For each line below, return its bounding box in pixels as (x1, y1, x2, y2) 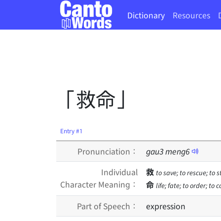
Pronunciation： (77, 145, 138, 157)
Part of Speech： (77, 200, 138, 212)
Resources (173, 9, 210, 21)
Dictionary (127, 9, 165, 21)
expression (146, 200, 185, 212)
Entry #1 (60, 126, 83, 135)
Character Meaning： (60, 178, 138, 190)
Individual (101, 166, 138, 178)
